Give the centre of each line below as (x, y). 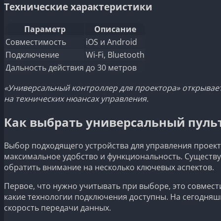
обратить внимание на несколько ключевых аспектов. (109, 167)
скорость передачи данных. (57, 207)
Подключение (32, 55)
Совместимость (36, 42)
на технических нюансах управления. (76, 99)
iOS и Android (111, 42)
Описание (115, 29)
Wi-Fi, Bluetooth (115, 55)
